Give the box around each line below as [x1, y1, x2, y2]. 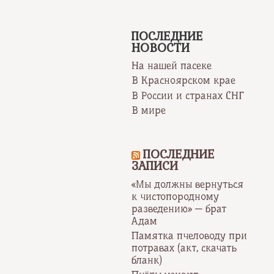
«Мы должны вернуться [131, 177, 244, 190]
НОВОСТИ [131, 40, 190, 56]
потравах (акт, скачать [131, 241, 237, 254]
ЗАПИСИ [131, 158, 179, 174]
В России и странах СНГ [131, 89, 245, 102]
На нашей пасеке [131, 59, 212, 72]
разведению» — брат [131, 202, 227, 215]
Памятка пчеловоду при [131, 229, 248, 242]
